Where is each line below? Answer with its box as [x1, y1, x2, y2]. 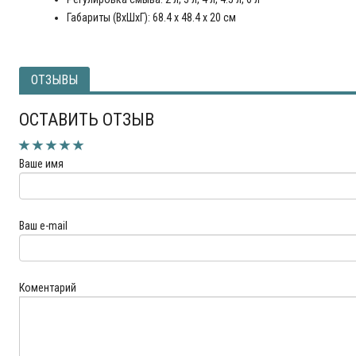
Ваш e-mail [19, 219, 68, 232]
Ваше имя [19, 157, 64, 170]
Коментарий [19, 281, 77, 294]
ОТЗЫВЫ [31, 72, 79, 87]
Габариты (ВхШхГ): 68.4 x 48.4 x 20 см [67, 11, 237, 24]
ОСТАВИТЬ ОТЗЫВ [19, 110, 155, 130]
